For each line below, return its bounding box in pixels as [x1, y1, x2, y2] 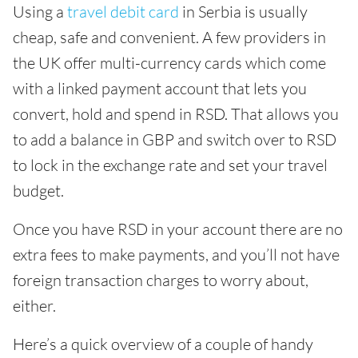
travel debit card [67, 2, 179, 22]
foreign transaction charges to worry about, [13, 270, 308, 290]
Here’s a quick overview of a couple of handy [13, 334, 313, 354]
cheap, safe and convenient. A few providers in [13, 27, 326, 47]
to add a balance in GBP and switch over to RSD [13, 129, 336, 149]
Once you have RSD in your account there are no [13, 219, 343, 239]
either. [13, 296, 56, 316]
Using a [13, 2, 67, 22]
